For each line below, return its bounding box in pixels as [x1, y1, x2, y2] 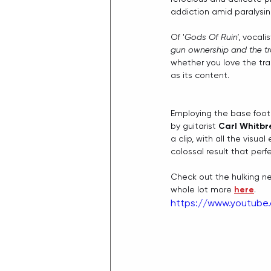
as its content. [171, 70, 229, 80]
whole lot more [171, 184, 234, 194]
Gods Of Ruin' [184, 32, 238, 42]
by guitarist [171, 121, 218, 131]
